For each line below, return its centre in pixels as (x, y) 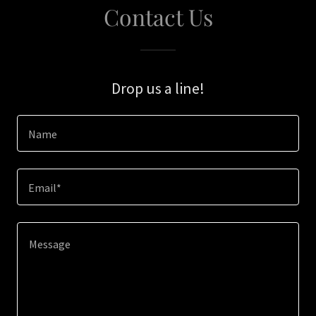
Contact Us (158, 17)
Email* (45, 188)
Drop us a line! (158, 88)
